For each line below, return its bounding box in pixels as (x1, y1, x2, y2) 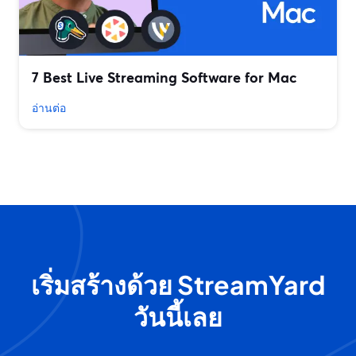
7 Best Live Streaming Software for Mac (32, 68, 297, 87)
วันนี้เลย (133, 300, 222, 333)
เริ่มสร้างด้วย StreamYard (30, 269, 326, 301)
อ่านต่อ (32, 100, 66, 116)
